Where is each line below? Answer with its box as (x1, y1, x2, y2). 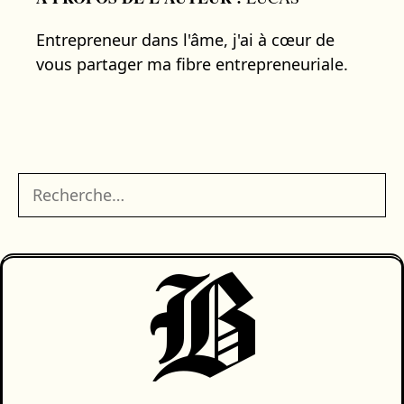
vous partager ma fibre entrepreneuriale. (36, 52, 348, 75)
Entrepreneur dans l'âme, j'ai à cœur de (36, 28, 335, 50)
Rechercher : (17, 172, 109, 194)
